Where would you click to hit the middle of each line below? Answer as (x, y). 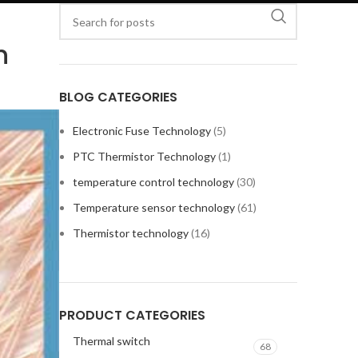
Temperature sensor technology (154, 207)
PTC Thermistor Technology (144, 156)
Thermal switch (111, 341)
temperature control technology (153, 182)
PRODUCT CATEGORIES (132, 315)
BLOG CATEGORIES (118, 97)
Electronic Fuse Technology (142, 131)
